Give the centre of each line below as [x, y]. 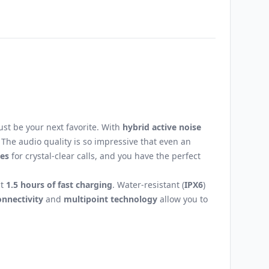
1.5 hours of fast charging [59, 185]
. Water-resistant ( [148, 185]
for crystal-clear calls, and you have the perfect [105, 156]
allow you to [183, 199]
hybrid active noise [162, 127]
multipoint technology [110, 199]
